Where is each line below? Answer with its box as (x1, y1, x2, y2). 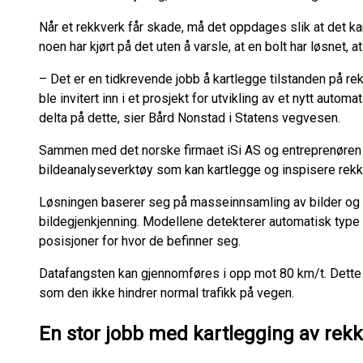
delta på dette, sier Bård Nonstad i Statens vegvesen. (39, 110, 340, 126)
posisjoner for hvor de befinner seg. (39, 233, 241, 249)
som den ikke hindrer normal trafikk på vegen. (39, 285, 294, 301)
